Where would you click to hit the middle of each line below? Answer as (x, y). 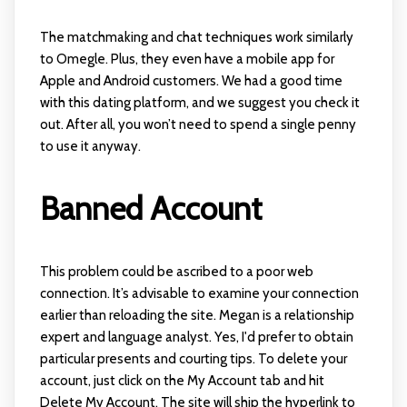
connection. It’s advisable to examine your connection (199, 294)
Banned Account (150, 209)
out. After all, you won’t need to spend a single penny (198, 125)
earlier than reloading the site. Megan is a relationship (197, 316)
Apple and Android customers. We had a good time (191, 81)
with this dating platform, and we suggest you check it (199, 103)
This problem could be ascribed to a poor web (176, 272)
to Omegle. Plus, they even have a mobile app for (187, 60)
